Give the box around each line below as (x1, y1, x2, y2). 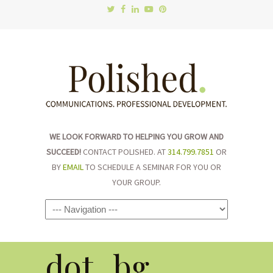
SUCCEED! (46, 146, 81, 157)
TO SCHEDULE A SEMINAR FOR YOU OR (83, 161, 221, 172)
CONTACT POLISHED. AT (81, 146, 168, 157)
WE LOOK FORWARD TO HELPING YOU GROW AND (49, 131, 224, 142)
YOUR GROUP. (112, 177, 161, 188)
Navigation (45, 202, 99, 216)
